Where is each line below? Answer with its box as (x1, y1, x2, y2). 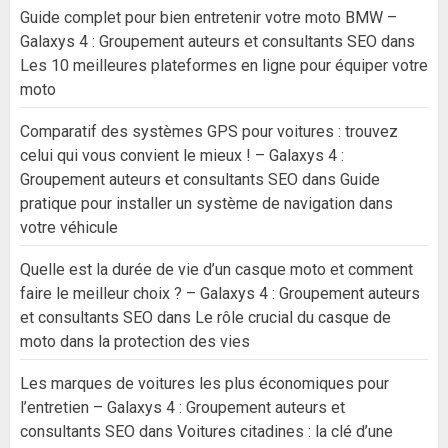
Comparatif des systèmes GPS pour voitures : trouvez (20, 122, 398, 141)
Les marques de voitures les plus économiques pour (20, 374, 389, 393)
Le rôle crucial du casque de (195, 308, 391, 327)
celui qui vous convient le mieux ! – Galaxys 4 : (20, 146, 344, 165)
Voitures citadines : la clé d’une (177, 422, 393, 441)
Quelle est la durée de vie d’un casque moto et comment (20, 260, 413, 279)
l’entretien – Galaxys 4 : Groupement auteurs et (20, 398, 345, 417)
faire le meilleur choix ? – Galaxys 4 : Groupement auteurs (20, 284, 420, 303)
